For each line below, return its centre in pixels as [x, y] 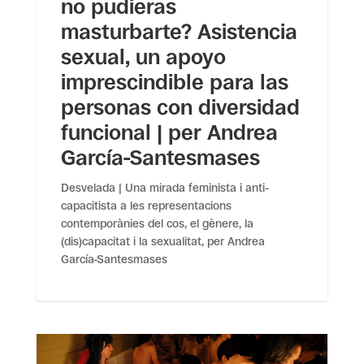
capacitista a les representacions [146, 206]
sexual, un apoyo [143, 57]
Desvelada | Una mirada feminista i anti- [165, 188]
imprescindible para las [174, 82]
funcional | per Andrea [169, 133]
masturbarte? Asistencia [179, 32]
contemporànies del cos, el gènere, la [157, 224]
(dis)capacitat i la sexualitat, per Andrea [162, 242]
